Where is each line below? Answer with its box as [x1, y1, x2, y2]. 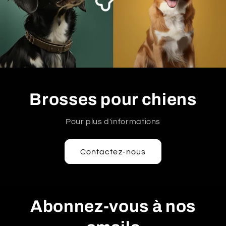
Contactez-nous [80, 147, 146, 156]
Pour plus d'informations [65, 118, 161, 126]
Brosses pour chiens [29, 90, 197, 108]
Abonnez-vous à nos [30, 197, 196, 216]
